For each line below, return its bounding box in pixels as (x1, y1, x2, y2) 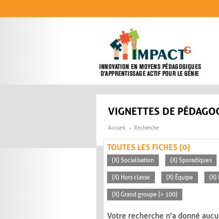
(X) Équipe (166, 174, 193, 181)
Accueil (108, 125, 125, 131)
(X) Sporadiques (170, 157, 212, 164)
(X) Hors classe (112, 174, 150, 181)
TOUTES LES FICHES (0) (107, 143, 190, 153)
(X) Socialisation (112, 157, 154, 164)
